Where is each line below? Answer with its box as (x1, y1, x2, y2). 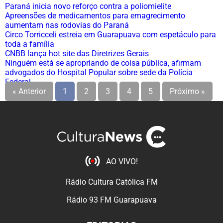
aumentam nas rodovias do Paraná (5, 20, 129, 30)
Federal (5, 77, 31, 87)
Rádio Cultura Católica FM (65, 177, 158, 187)
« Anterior (12, 87, 46, 96)
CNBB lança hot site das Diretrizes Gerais (5, 49, 149, 58)
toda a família (5, 39, 54, 49)
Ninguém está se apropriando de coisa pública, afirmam (5, 58, 201, 68)
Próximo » (170, 87, 205, 96)
